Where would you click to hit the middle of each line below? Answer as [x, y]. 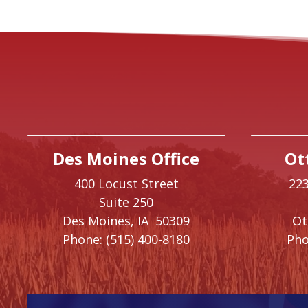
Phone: [83, 239]
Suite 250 [126, 202]
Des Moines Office [126, 158]
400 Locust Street [126, 183]
